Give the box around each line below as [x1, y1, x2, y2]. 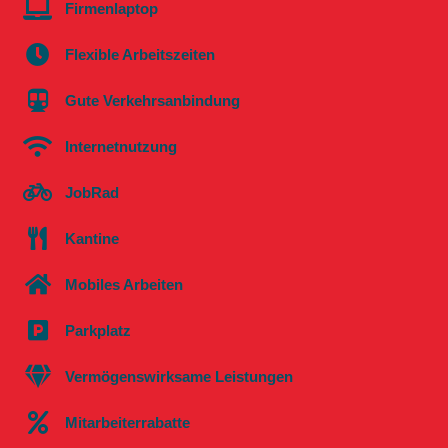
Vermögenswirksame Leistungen [64, 367, 293, 385]
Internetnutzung [64, 137, 177, 155]
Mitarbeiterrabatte [64, 413, 190, 431]
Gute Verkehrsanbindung [64, 91, 240, 109]
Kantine [64, 229, 119, 247]
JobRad [64, 183, 119, 201]
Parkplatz [64, 321, 131, 339]
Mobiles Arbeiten [64, 275, 183, 293]
